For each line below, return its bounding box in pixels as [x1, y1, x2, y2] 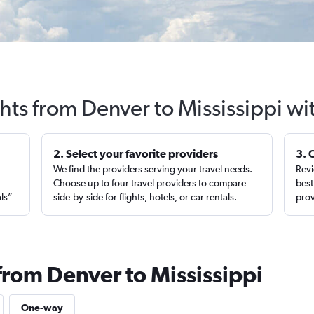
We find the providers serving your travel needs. [53, 163, 253, 175]
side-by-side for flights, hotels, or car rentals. [53, 191, 238, 203]
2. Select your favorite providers [53, 147, 219, 160]
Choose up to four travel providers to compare [53, 177, 247, 189]
